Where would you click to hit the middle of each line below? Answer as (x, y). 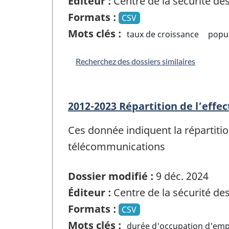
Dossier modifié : (111, 176)
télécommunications (117, 146)
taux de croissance (163, 34)
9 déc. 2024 (181, 176)
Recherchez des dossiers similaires (135, 61)
